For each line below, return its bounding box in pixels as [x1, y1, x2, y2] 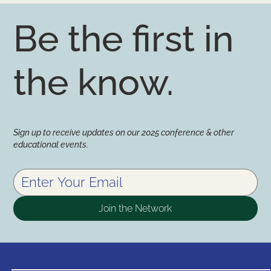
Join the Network [99, 202, 172, 214]
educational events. [13, 139, 89, 149]
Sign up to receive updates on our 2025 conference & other [13, 126, 235, 137]
